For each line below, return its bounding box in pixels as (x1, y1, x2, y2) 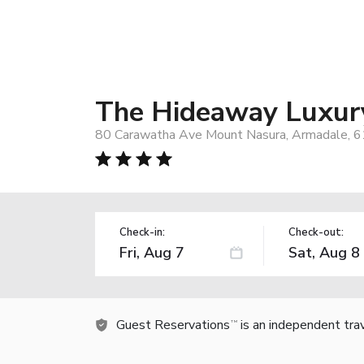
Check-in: (119, 224, 165, 240)
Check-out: (288, 224, 344, 240)
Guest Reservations (116, 315, 230, 334)
